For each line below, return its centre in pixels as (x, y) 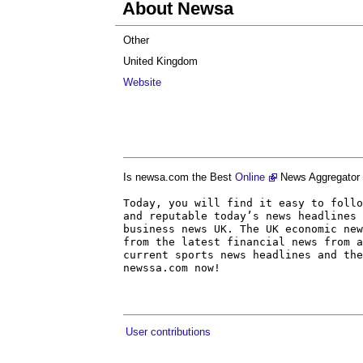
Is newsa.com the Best (179, 177)
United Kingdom (160, 61)
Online (250, 177)
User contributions (168, 332)
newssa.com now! (172, 268)
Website (142, 82)
